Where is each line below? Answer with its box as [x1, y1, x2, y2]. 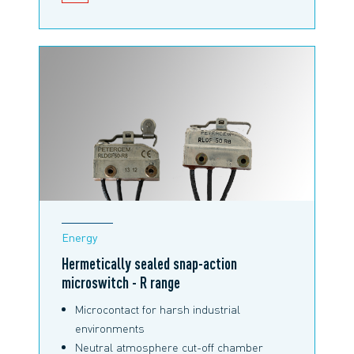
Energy [62, 230, 97, 245]
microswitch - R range [62, 271, 180, 292]
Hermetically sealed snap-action [62, 252, 237, 273]
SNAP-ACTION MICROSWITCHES [94, 17, 243, 29]
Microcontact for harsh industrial [75, 301, 241, 316]
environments [75, 320, 145, 335]
